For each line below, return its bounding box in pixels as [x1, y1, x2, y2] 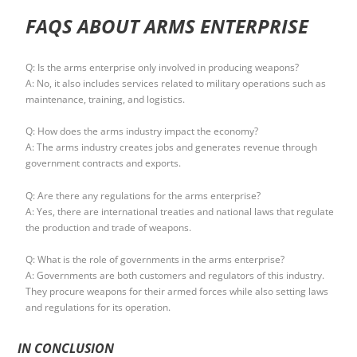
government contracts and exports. [25, 156, 182, 171]
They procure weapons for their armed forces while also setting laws [25, 284, 329, 299]
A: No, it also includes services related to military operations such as [25, 76, 327, 90]
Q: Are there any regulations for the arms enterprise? [25, 188, 261, 202]
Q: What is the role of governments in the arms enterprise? [25, 253, 285, 267]
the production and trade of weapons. [25, 220, 192, 234]
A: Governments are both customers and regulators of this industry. [25, 269, 325, 283]
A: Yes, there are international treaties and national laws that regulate [25, 204, 335, 218]
